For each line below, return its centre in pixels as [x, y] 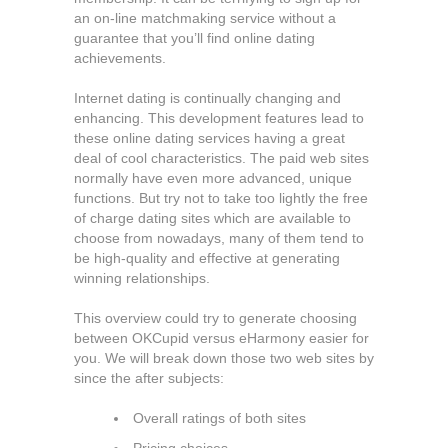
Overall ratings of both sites [219, 418]
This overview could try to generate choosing [215, 318]
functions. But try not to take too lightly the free [221, 198]
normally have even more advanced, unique [213, 178]
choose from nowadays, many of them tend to [219, 238]
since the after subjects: [149, 378]
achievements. [120, 58]
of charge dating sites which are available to [212, 218]
